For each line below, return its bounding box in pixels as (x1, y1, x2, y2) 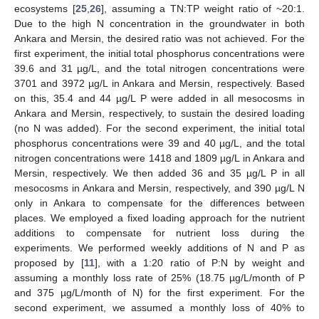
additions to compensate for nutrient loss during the (14, 226, 305, 239)
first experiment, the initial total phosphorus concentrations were (14, 47, 305, 59)
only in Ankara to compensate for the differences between (14, 197, 305, 209)
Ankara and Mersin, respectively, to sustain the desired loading (14, 107, 305, 119)
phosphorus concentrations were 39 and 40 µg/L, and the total (14, 137, 305, 149)
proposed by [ (14, 256, 84, 268)
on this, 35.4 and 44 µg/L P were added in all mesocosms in (14, 92, 305, 104)
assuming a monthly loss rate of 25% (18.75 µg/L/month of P (14, 271, 305, 283)
